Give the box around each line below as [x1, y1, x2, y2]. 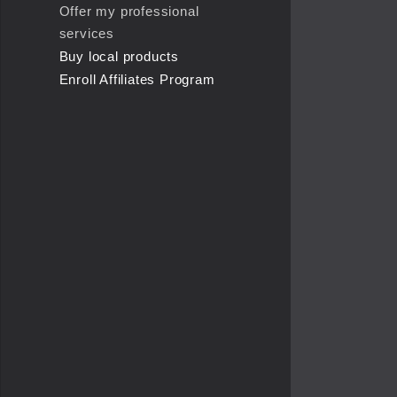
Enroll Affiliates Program [58, 71, 215, 87]
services [58, 25, 114, 41]
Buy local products [58, 48, 179, 64]
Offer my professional [58, 3, 199, 19]
